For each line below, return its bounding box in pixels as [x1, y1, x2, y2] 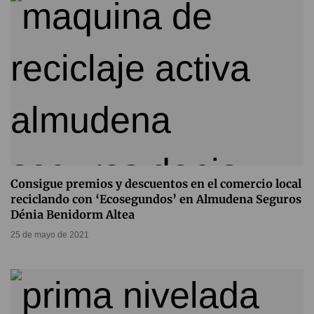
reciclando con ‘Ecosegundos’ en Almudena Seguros [11, 192, 301, 207]
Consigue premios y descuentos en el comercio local [11, 177, 301, 191]
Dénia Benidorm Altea [11, 207, 135, 222]
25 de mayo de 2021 [11, 230, 89, 240]
